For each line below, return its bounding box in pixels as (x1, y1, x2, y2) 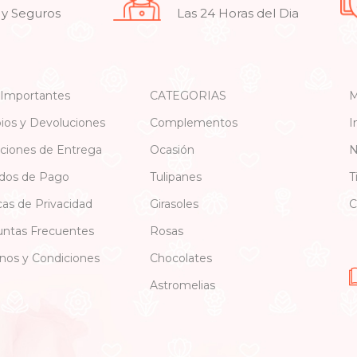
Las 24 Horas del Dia (177, 6, 300, 22)
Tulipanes (149, 170, 202, 185)
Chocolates (149, 251, 212, 266)
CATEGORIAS (149, 88, 226, 104)
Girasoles (149, 197, 198, 212)
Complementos (149, 116, 237, 131)
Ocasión (149, 143, 194, 158)
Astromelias (149, 278, 215, 293)
